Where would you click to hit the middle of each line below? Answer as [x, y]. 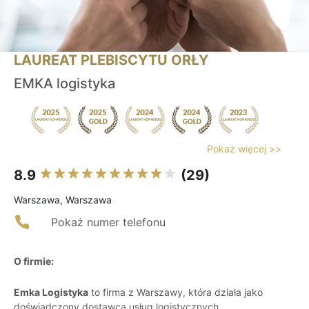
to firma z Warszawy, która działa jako [176, 292]
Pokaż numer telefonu [108, 222]
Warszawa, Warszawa [63, 200]
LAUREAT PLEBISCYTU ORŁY [111, 60]
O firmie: [34, 261]
